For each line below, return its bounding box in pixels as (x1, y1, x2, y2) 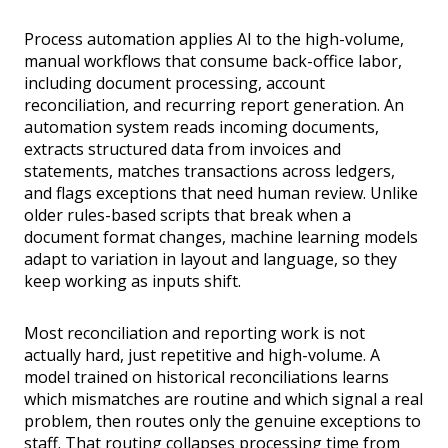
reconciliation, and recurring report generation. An (24, 94, 404, 117)
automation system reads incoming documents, (24, 116, 379, 139)
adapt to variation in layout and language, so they (24, 248, 397, 271)
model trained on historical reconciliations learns (24, 366, 389, 389)
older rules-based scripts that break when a (24, 204, 351, 227)
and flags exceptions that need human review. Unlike (24, 182, 418, 205)
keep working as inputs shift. (24, 270, 241, 293)
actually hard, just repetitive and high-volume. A (24, 344, 380, 367)
